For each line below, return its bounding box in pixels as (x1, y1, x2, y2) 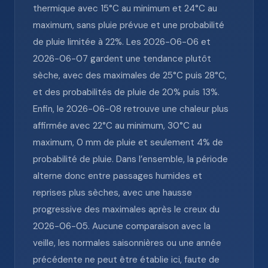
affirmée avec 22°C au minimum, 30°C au (33, 120, 202, 132)
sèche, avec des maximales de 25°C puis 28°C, (33, 69, 227, 81)
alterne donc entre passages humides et (33, 170, 202, 182)
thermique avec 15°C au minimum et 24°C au (33, 2, 217, 14)
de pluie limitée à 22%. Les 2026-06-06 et (33, 36, 211, 48)
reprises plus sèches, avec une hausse (33, 187, 192, 199)
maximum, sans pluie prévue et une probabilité (33, 19, 224, 31)
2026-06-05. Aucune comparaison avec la (33, 220, 211, 232)
